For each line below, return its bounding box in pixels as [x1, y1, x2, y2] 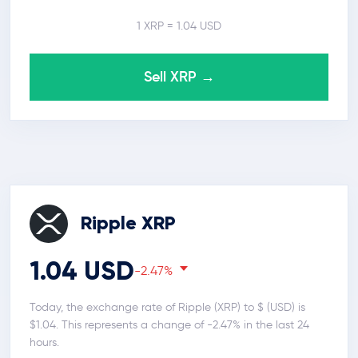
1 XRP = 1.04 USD [137, 19, 221, 33]
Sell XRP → [143, 68, 215, 86]
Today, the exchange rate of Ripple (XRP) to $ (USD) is [30, 300, 305, 314]
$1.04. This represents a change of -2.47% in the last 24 [30, 318, 309, 332]
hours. [30, 336, 59, 349]
